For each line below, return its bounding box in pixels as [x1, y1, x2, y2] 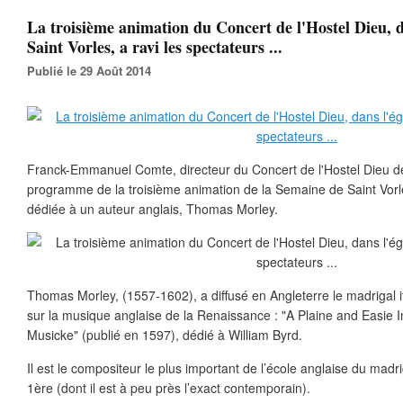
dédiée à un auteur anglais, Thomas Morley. [27, 200, 278, 218]
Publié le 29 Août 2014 [35, 62, 151, 79]
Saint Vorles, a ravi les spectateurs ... [27, 35, 282, 58]
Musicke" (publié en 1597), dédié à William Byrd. [27, 326, 302, 344]
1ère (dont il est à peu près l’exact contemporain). [27, 379, 310, 397]
